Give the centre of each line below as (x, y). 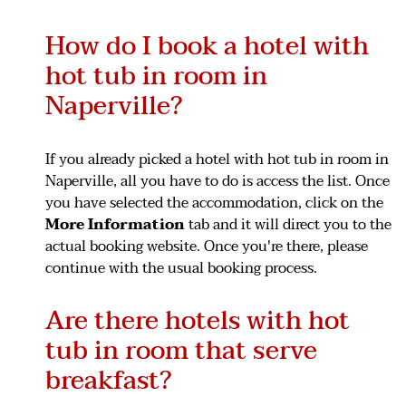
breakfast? (108, 380)
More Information (115, 224)
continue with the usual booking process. (181, 268)
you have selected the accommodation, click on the (214, 203)
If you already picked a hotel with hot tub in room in (217, 159)
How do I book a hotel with (207, 46)
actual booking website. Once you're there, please (207, 246)
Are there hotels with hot (198, 320)
